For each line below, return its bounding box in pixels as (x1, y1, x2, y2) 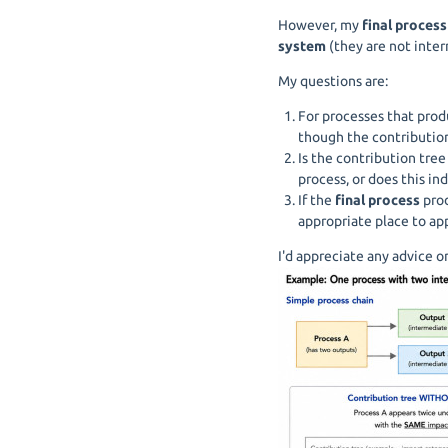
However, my (278, 17, 362, 33)
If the (298, 192, 335, 208)
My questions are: (278, 73, 388, 89)
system (278, 38, 326, 54)
